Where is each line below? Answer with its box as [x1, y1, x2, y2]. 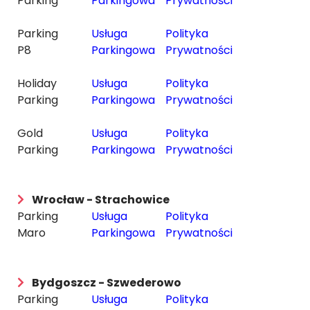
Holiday [17, 75, 57, 91]
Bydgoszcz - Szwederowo [32, 275, 181, 291]
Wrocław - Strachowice [32, 192, 170, 208]
